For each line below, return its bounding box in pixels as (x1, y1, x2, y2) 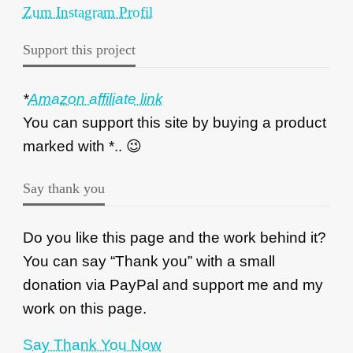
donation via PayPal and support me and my (22, 277, 323, 294)
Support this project (22, 42, 136, 58)
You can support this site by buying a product (22, 114, 326, 132)
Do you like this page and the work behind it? (22, 229, 326, 247)
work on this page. (22, 300, 147, 318)
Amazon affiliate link (28, 91, 163, 108)
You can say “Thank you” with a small (22, 253, 275, 270)
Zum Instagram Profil (22, 4, 153, 21)
